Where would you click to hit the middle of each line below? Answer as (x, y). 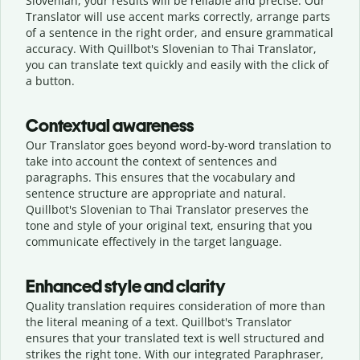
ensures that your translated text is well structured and (175, 337)
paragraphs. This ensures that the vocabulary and (161, 177)
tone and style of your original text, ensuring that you (169, 225)
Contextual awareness (110, 125)
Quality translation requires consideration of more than (176, 305)
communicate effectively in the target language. (154, 241)
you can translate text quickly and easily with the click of (177, 64)
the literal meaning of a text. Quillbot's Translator (159, 321)
